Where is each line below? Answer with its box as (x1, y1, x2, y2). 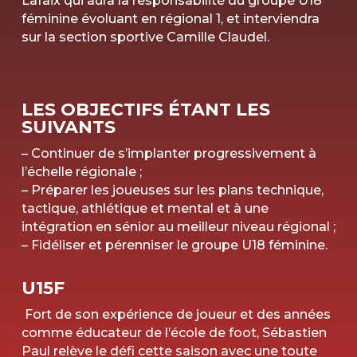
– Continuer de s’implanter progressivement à (21, 146, 316, 162)
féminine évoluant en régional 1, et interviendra (21, 11, 320, 27)
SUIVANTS (21, 116, 116, 139)
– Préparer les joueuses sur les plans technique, (21, 182, 324, 198)
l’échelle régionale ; (21, 164, 142, 180)
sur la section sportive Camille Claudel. (21, 29, 269, 45)
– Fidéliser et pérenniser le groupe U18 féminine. (21, 237, 328, 253)
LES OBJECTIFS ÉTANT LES (21, 99, 270, 121)
